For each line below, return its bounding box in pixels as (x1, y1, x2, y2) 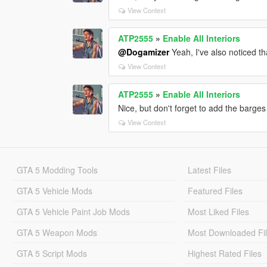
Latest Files (188, 164, 232, 176)
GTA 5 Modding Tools (16, 164, 98, 176)
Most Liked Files (188, 206, 250, 218)
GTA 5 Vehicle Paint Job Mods (16, 206, 130, 218)
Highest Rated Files (188, 247, 262, 260)
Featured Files (188, 185, 243, 197)
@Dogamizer (118, 46, 170, 58)
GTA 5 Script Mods (16, 247, 87, 260)
